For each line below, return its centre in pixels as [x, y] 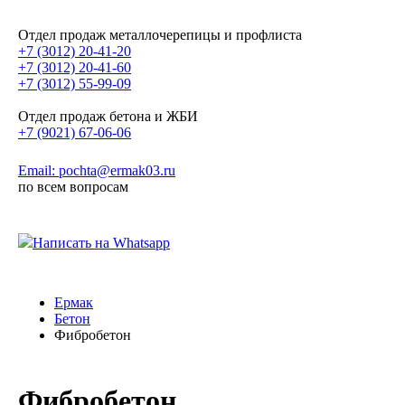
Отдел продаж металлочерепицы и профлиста [160, 35]
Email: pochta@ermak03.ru [97, 170]
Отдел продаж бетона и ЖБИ [108, 116]
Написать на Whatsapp [101, 243]
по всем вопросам [73, 187]
